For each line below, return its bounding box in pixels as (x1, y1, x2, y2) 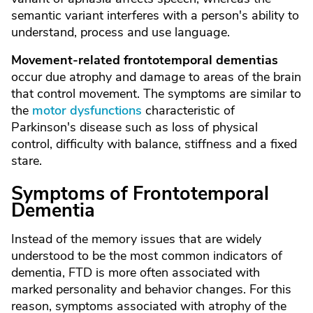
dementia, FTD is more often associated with (11, 264, 260, 281)
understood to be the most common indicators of (11, 247, 282, 264)
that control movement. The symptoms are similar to (11, 85, 301, 102)
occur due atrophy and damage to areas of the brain (11, 68, 301, 85)
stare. (11, 152, 42, 169)
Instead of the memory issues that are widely (11, 231, 261, 247)
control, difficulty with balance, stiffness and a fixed (11, 136, 297, 152)
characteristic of (142, 102, 235, 119)
